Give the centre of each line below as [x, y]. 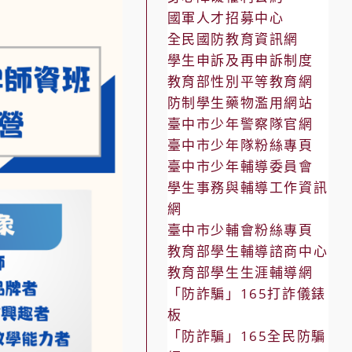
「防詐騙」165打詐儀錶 [246, 293]
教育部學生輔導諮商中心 [247, 251]
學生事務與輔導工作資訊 [247, 187]
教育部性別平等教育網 [240, 81]
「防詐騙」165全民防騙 [246, 335]
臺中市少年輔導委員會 [240, 166]
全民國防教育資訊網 [233, 38]
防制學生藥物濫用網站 [240, 102]
